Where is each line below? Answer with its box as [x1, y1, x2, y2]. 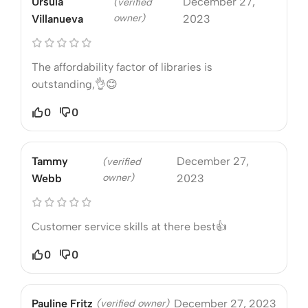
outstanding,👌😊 [32, 77, 118, 91]
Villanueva [32, 12, 83, 25]
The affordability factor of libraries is [32, 60, 212, 74]
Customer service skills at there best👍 [32, 219, 227, 233]
